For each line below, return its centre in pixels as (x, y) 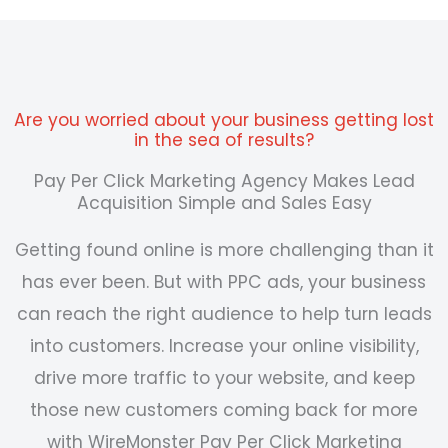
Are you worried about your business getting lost (224, 120)
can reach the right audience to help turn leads (224, 314)
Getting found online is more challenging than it (224, 250)
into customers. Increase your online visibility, (224, 346)
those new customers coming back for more (224, 410)
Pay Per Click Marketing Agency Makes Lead (224, 181)
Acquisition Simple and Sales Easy (224, 203)
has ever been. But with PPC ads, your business (224, 282)
